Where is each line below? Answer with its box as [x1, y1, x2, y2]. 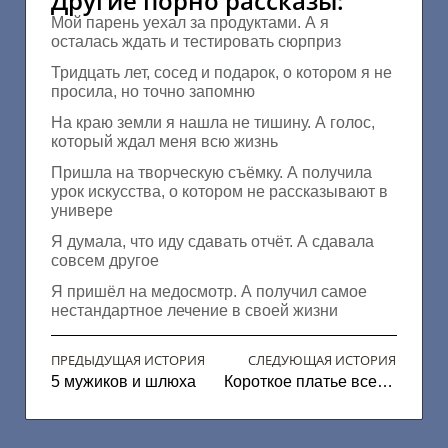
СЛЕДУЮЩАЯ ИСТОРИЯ [248, 350, 396, 369]
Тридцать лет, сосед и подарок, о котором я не [51, 63, 392, 81]
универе [51, 201, 113, 219]
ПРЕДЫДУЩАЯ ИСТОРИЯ [51, 350, 205, 369]
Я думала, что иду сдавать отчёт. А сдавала [51, 232, 374, 250]
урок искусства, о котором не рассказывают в [51, 182, 388, 200]
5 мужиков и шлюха [51, 372, 196, 390]
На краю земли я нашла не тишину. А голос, [51, 113, 375, 131]
